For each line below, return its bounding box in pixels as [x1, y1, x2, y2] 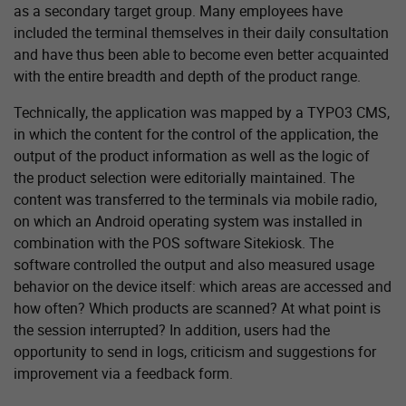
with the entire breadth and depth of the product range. [14, 65, 361, 86]
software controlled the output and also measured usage [14, 254, 374, 275]
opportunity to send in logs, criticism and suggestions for [14, 341, 376, 362]
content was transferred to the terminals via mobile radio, [14, 188, 377, 209]
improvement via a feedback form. [14, 362, 233, 383]
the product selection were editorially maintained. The [14, 167, 354, 188]
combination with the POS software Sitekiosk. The [14, 232, 333, 253]
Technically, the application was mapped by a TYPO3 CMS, [14, 101, 390, 122]
